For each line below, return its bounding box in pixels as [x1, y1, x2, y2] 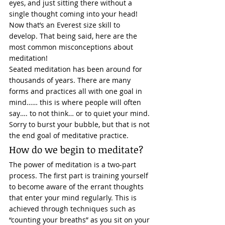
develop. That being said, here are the [9, 31, 139, 41]
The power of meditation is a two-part [9, 160, 138, 169]
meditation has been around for [32, 64, 144, 74]
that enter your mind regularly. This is [9, 193, 139, 202]
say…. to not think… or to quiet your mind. [9, 108, 152, 118]
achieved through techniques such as [9, 204, 138, 213]
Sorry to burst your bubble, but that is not [9, 120, 152, 129]
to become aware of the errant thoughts [9, 182, 146, 191]
